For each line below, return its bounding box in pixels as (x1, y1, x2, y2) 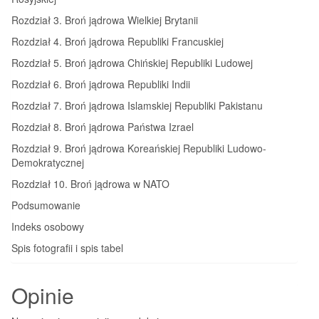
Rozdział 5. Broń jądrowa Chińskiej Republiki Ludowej (11, 55, 253, 70)
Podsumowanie (11, 197, 80, 212)
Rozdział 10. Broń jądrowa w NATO (11, 176, 169, 191)
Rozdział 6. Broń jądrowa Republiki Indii (11, 76, 190, 91)
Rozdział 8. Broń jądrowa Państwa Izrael (11, 119, 194, 134)
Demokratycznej (11, 155, 84, 169)
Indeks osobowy (11, 219, 84, 234)
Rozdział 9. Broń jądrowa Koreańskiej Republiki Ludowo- (11, 140, 266, 155)
